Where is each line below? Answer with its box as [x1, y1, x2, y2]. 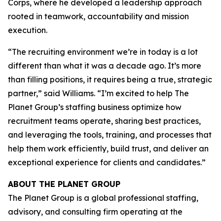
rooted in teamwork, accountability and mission [8, 11, 189, 21]
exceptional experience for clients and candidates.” [8, 157, 206, 167]
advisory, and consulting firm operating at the [8, 207, 183, 217]
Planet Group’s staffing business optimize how [8, 102, 182, 112]
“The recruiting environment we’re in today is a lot [8, 47, 198, 57]
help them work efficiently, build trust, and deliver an [8, 144, 209, 153]
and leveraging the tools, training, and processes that [8, 130, 212, 140]
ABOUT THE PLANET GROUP [8, 179, 120, 189]
